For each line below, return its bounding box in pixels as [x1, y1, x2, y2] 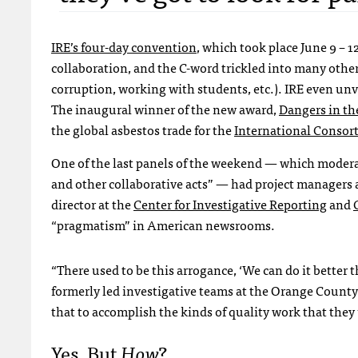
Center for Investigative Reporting [133, 193, 327, 214]
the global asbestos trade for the [51, 118, 234, 140]
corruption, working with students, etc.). [51, 77, 284, 98]
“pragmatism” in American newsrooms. [51, 213, 275, 235]
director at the [51, 193, 133, 214]
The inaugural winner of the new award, [51, 97, 279, 119]
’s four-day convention [70, 35, 197, 57]
